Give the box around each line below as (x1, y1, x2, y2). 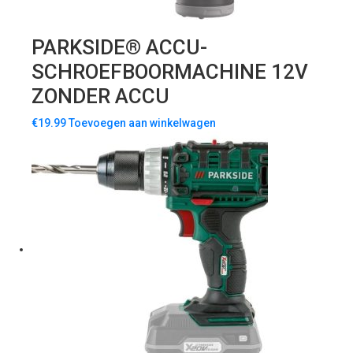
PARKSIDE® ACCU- (32, 35, 207, 60)
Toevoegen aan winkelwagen (69, 117, 216, 130)
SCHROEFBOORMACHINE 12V (32, 60, 308, 84)
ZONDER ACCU (32, 84, 169, 109)
